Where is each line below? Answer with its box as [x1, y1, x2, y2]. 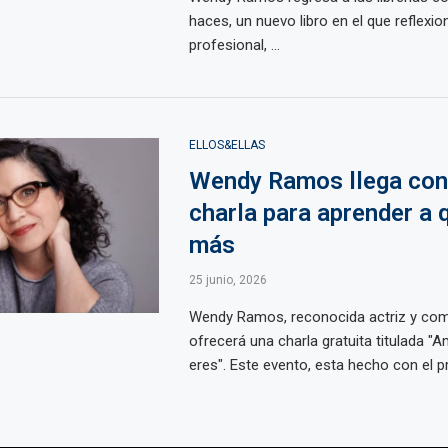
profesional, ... [188, 36, 280, 54]
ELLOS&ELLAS [188, 138, 265, 152]
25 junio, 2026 [188, 273, 267, 287]
